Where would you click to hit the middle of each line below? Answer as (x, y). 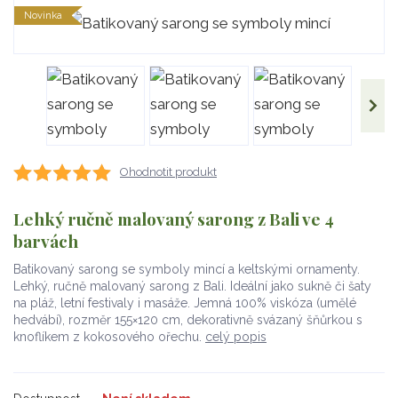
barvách (46, 240)
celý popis (236, 336)
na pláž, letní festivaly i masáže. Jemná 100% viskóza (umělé (185, 302)
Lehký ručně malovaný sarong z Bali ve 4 (174, 218)
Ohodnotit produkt (168, 171)
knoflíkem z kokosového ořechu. (109, 336)
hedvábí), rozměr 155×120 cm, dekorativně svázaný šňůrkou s (188, 319)
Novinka (43, 15)
